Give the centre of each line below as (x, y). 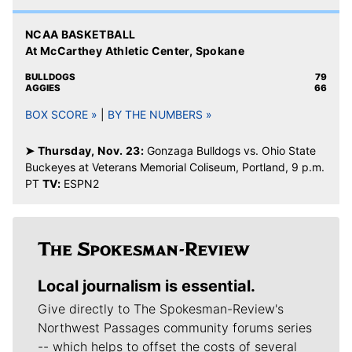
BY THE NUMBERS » (160, 114)
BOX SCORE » (61, 114)
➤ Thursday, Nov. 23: (84, 150)
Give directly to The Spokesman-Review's (161, 308)
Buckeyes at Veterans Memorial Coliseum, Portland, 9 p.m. (175, 167)
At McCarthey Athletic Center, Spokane (135, 50)
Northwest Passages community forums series (175, 327)
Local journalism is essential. (147, 286)
